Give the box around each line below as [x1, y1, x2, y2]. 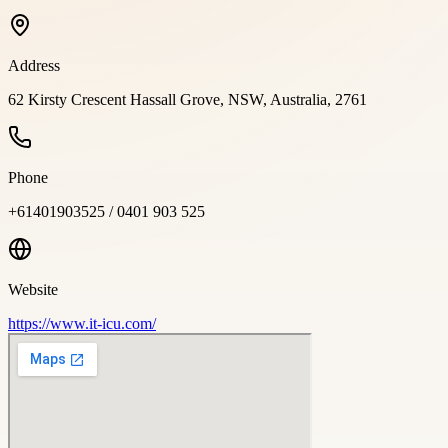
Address [8, 56, 60, 74]
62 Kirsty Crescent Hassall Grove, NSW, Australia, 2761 [8, 90, 367, 108]
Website [8, 280, 58, 298]
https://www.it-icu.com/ [8, 314, 156, 332]
